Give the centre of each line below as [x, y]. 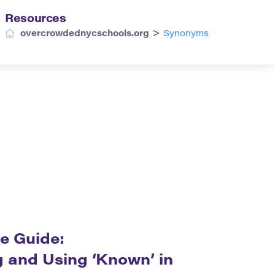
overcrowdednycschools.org [85, 34]
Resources [36, 20]
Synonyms [186, 34]
